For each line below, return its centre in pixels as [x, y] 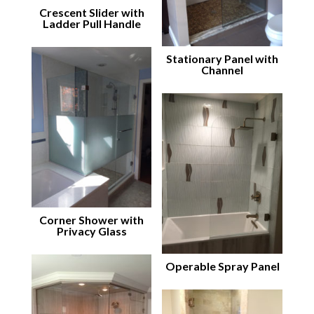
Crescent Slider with [91, 12]
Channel [223, 69]
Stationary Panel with [223, 58]
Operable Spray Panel [222, 266]
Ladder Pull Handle [91, 23]
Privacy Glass [91, 231]
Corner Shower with [92, 219]
